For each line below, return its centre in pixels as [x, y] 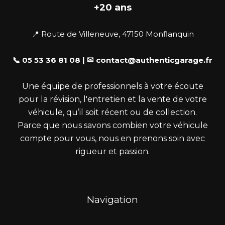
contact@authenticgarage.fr [154, 60]
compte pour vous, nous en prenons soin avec [113, 138]
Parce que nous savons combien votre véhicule [113, 125]
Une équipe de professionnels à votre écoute [113, 86]
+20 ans [113, 8]
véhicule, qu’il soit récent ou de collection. [113, 112]
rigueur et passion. [113, 151]
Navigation [113, 200]
